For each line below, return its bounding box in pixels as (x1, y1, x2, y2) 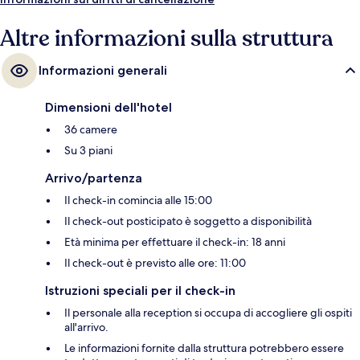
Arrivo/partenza (45, 170, 142, 186)
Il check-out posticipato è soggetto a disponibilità (64, 214, 312, 229)
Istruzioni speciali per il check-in (45, 283, 235, 299)
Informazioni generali (39, 63, 167, 79)
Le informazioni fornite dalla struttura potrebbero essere (64, 341, 344, 356)
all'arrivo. (64, 320, 108, 335)
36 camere (64, 122, 117, 137)
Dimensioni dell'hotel (45, 100, 172, 116)
